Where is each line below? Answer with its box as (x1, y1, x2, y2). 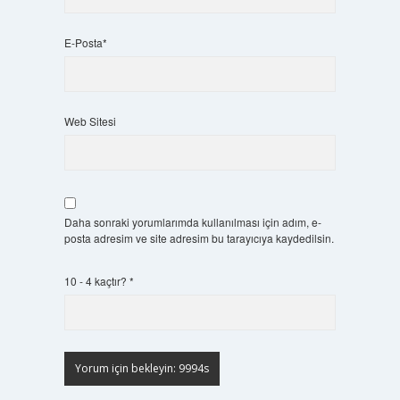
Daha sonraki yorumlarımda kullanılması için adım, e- (63, 213, 321, 229)
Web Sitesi (63, 112, 116, 129)
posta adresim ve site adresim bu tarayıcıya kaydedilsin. (63, 229, 334, 246)
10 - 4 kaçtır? (63, 272, 129, 288)
